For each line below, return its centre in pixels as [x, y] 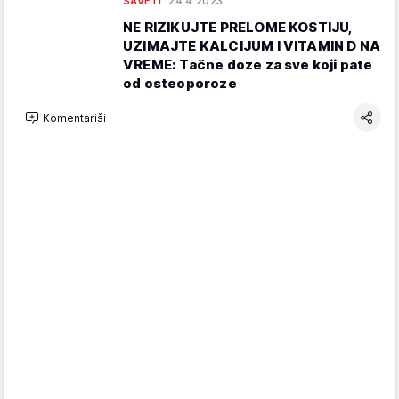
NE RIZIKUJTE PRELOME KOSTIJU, [238, 27]
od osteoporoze [180, 83]
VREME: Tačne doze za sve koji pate [248, 65]
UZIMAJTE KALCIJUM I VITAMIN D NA [252, 46]
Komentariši [74, 118]
